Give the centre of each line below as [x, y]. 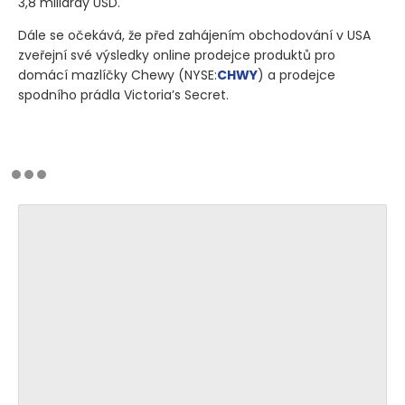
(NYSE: [198, 75]
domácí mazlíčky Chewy [98, 75]
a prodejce [300, 75]
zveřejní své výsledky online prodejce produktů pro [177, 55]
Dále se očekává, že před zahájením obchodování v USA [194, 35]
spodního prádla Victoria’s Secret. [123, 94]
